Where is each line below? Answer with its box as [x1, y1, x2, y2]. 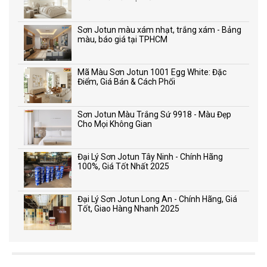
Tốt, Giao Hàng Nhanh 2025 [77, 204, 179, 213]
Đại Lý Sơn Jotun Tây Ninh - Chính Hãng [77, 152, 223, 162]
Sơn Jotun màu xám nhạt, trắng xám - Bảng [77, 25, 241, 35]
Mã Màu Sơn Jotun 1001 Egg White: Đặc [77, 67, 226, 77]
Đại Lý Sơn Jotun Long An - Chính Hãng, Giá [77, 194, 237, 204]
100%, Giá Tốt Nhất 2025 [77, 162, 169, 171]
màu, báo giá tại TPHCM [77, 35, 167, 44]
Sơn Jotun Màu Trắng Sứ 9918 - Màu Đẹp [77, 110, 231, 119]
